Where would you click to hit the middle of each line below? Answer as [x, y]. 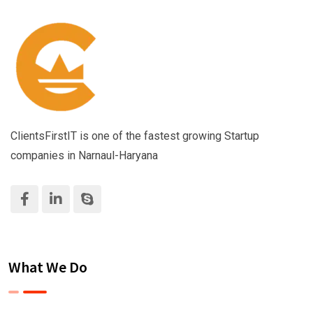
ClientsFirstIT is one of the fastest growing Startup [135, 136]
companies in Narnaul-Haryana [84, 155]
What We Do [48, 267]
